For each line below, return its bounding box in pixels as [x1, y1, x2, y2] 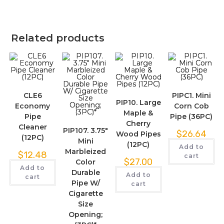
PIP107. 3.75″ [63, 125, 108, 135]
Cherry [126, 118, 151, 128]
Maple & [123, 108, 153, 117]
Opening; [68, 209, 103, 219]
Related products [11, 31, 105, 44]
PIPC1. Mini [171, 90, 211, 100]
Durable [71, 167, 100, 177]
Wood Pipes [115, 129, 161, 138]
